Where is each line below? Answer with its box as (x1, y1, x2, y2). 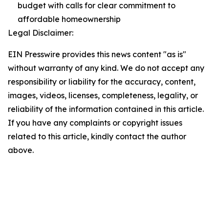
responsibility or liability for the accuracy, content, (8, 77, 196, 87)
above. (8, 145, 34, 155)
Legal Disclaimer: (8, 28, 73, 38)
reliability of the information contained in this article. (8, 104, 204, 114)
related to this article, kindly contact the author (8, 131, 186, 141)
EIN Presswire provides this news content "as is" (8, 49, 186, 59)
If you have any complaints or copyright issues (8, 118, 182, 128)
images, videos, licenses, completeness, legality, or (8, 90, 198, 100)
